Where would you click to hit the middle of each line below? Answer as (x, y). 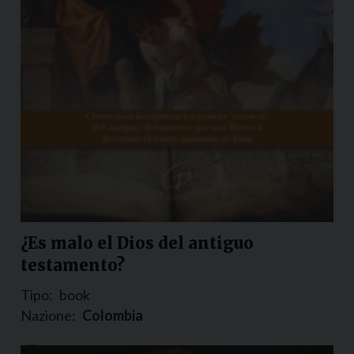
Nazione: (48, 316)
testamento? (73, 265)
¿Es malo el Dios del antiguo (137, 243)
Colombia (113, 316)
